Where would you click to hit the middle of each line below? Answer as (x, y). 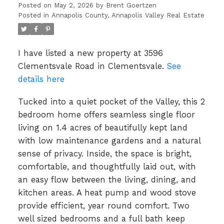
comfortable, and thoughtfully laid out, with (107, 167)
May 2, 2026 (73, 5)
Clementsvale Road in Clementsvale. (92, 66)
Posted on (36, 5)
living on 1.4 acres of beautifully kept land (102, 128)
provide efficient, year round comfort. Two (103, 206)
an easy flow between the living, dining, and (107, 180)
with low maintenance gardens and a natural (109, 141)
